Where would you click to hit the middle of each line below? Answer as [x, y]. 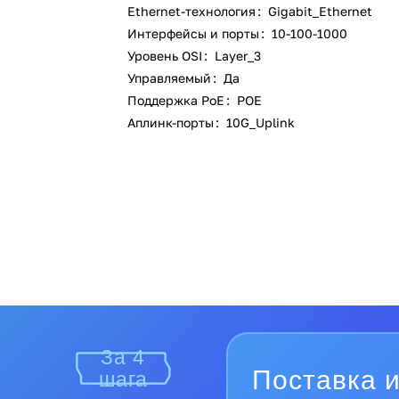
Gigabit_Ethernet [321, 11]
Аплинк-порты [173, 122]
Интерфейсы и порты [195, 33]
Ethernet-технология [194, 11]
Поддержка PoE [178, 100]
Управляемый [171, 78]
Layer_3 [238, 56]
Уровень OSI [167, 56]
